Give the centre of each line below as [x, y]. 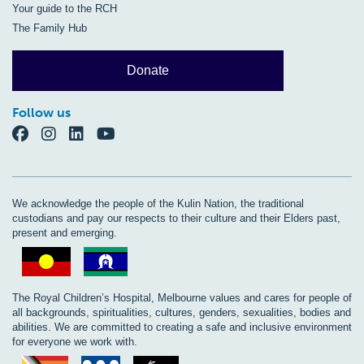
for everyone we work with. [75, 342]
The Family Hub [50, 28]
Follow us [41, 113]
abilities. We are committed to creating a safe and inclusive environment [182, 327]
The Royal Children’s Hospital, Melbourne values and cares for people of [182, 298]
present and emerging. [65, 233]
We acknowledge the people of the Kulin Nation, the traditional [158, 204]
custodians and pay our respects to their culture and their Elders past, [176, 219]
